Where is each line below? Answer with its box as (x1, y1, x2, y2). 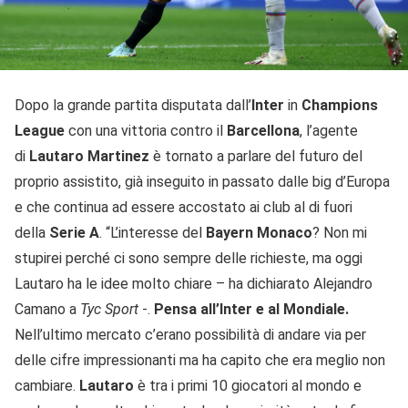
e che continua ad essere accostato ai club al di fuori (15, 198, 352, 216)
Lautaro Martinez (29, 147, 149, 165)
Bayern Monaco (206, 223, 312, 241)
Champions (301, 96, 378, 114)
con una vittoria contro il (65, 121, 227, 139)
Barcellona (227, 121, 300, 139)
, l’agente (300, 121, 358, 139)
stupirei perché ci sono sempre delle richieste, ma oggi (15, 249, 362, 267)
